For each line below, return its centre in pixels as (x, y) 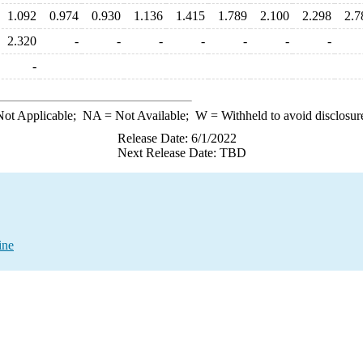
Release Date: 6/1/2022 (177, 138)
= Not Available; (148, 115)
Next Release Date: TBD (181, 153)
